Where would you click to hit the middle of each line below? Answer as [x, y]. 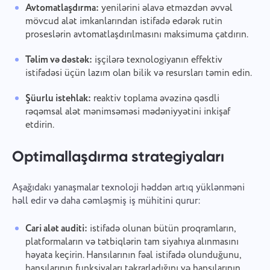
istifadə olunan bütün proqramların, [161, 229]
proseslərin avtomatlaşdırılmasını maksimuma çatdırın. [137, 34]
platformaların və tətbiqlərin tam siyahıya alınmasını [132, 242]
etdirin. [39, 125]
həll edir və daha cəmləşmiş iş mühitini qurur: [106, 201]
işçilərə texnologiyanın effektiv [157, 60]
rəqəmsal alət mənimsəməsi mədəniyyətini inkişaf [127, 111]
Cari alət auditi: [56, 229]
